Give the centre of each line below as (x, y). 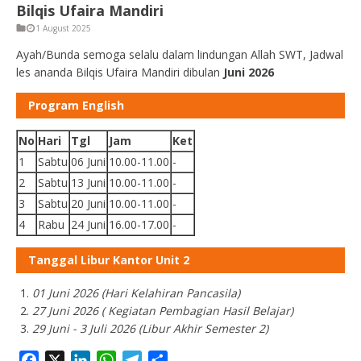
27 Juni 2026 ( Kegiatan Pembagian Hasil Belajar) (163, 311)
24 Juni (88, 224)
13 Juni (88, 183)
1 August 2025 (63, 28)
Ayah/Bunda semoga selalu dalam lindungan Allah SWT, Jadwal (180, 54)
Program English (76, 105)
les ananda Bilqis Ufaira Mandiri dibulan (120, 72)
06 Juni (88, 162)
